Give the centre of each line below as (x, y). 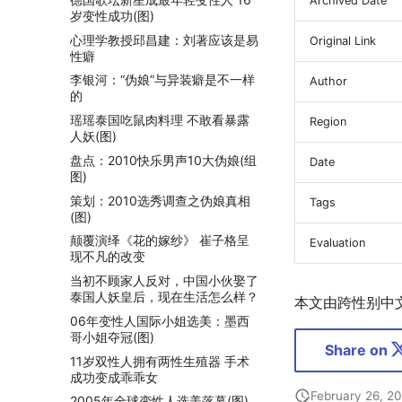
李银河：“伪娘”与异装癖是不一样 (162, 80)
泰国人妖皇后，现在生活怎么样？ (164, 297)
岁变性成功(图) (112, 15)
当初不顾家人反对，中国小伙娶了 (164, 280)
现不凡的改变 (108, 257)
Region (328, 122)
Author (328, 81)
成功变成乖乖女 (114, 377)
